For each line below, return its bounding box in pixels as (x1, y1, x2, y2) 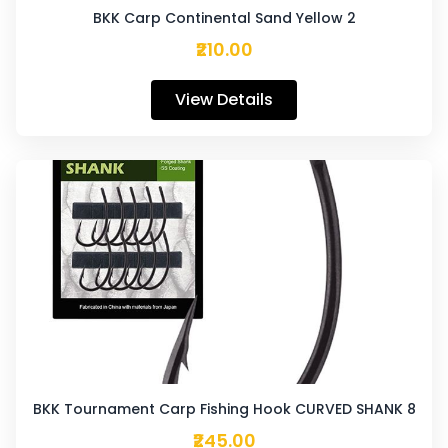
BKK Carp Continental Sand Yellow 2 (92, 8, 356, 28)
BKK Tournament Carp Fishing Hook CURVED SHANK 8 (32, 399, 416, 419)
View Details (175, 88, 273, 111)
